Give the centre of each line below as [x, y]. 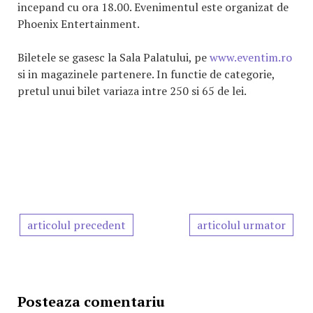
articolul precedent [77, 225]
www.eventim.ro [251, 58]
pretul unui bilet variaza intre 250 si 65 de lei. [132, 91]
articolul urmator [241, 225]
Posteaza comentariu [91, 302]
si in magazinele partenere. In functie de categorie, [146, 74]
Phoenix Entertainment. [79, 24]
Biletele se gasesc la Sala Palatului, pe [114, 58]
